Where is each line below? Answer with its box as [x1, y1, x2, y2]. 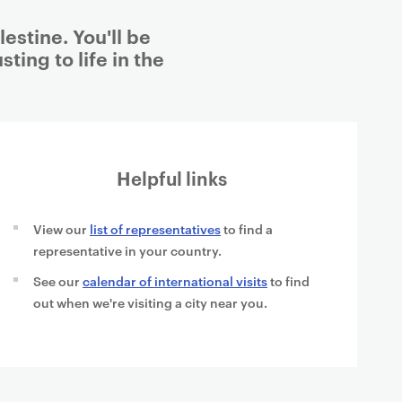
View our [33, 220, 90, 237]
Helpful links [117, 165, 227, 190]
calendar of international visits [83, 272, 267, 289]
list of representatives [90, 220, 221, 237]
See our [33, 272, 83, 289]
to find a [221, 220, 273, 237]
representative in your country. [33, 241, 222, 258]
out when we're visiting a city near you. [33, 293, 267, 310]
